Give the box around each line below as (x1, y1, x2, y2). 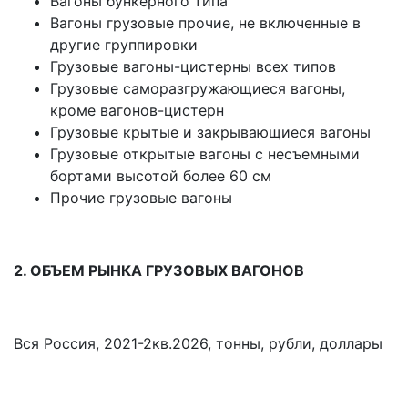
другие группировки (50, 36, 198, 55)
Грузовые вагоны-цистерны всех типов (50, 57, 336, 76)
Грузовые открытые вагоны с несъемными (50, 145, 360, 164)
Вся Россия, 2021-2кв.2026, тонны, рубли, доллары (14, 334, 382, 353)
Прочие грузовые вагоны (50, 189, 232, 208)
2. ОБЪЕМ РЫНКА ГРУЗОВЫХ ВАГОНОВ (14, 261, 304, 280)
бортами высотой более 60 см (50, 167, 271, 186)
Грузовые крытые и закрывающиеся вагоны (50, 123, 371, 142)
